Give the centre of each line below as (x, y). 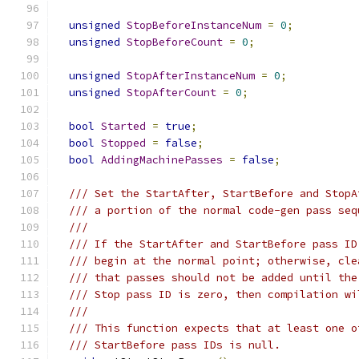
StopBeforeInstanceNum (194, 25)
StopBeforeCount (175, 42)
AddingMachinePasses (162, 160)
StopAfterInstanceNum (191, 76)
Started (123, 126)
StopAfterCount (171, 93)
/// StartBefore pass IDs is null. (175, 345)
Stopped (123, 143)
